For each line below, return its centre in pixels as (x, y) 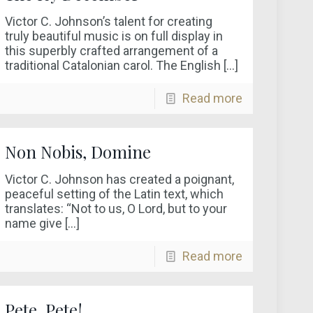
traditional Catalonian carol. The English (113, 65)
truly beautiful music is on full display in (114, 36)
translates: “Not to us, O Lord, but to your (116, 209)
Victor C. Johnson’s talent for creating (109, 21)
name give (34, 223)
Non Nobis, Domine (78, 152)
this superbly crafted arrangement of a (112, 51)
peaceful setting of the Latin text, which (115, 194)
